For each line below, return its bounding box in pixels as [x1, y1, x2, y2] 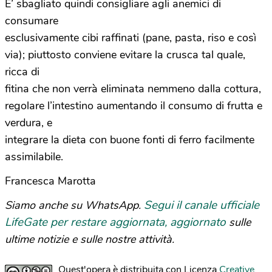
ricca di [5, 64, 39, 79]
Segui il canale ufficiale [144, 197, 259, 213]
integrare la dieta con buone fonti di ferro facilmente [5, 132, 254, 147]
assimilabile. [5, 149, 63, 164]
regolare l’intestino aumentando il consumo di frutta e [5, 98, 262, 113]
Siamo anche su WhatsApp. [5, 198, 144, 212]
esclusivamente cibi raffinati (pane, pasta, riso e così [5, 30, 256, 45]
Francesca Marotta [5, 174, 96, 188]
